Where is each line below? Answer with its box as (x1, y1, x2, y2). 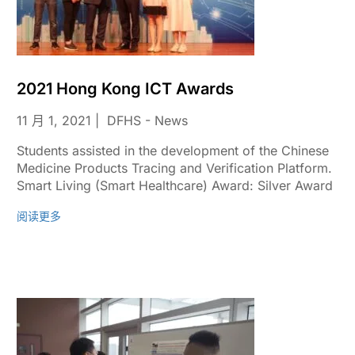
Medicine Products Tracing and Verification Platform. (16, 160, 336, 176)
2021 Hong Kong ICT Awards (16, 79, 234, 98)
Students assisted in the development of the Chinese (16, 143, 329, 158)
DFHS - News (106, 113, 188, 128)
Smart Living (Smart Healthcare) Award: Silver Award (16, 177, 333, 193)
